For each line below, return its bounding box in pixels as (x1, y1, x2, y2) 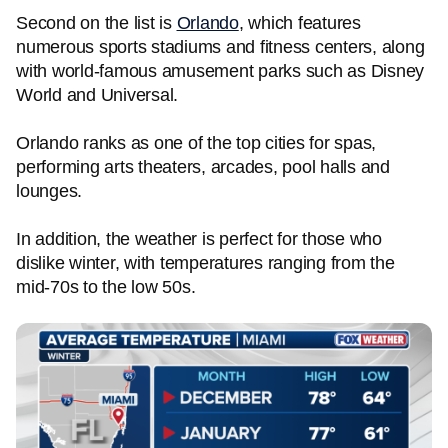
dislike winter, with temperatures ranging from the (16, 253, 395, 273)
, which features (238, 13, 361, 33)
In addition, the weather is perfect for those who (16, 229, 382, 249)
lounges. (16, 181, 87, 201)
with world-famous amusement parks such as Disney (16, 61, 424, 81)
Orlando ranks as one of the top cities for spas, (16, 133, 376, 153)
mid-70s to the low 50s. (16, 277, 196, 297)
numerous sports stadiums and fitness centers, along (16, 37, 425, 57)
